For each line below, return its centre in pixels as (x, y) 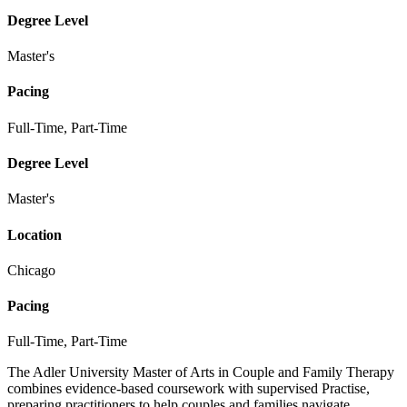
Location (35, 234)
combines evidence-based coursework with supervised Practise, (189, 389)
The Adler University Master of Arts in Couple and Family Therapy (201, 372)
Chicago (31, 270)
